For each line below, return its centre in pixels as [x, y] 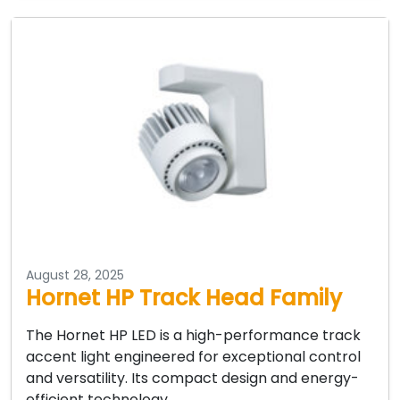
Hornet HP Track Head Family [184, 297]
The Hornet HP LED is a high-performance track [193, 335]
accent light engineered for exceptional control [193, 356]
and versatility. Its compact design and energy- [192, 378]
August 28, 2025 [75, 275]
